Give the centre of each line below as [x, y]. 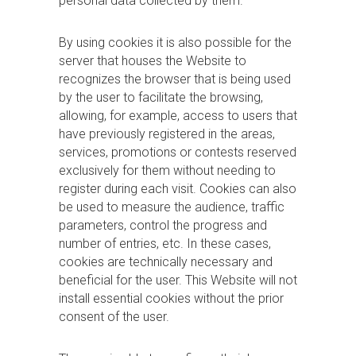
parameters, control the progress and [163, 225]
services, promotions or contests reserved [178, 152]
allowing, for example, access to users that [178, 116]
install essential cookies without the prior [171, 298]
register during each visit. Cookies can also [178, 189]
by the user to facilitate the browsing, [161, 97]
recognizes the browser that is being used [175, 79]
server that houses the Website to [153, 61]
